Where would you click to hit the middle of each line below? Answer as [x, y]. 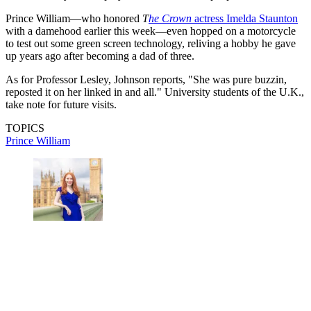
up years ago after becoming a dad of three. [100, 56]
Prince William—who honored [74, 18]
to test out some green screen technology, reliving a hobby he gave [151, 43]
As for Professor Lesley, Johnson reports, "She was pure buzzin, [146, 79]
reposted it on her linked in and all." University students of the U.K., [155, 92]
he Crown [170, 18]
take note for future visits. [61, 104]
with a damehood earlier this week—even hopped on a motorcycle [151, 31]
